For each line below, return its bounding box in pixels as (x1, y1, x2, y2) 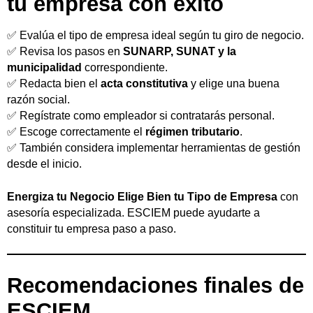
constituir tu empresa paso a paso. (7, 223, 176, 235)
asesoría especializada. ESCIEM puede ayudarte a (7, 207, 260, 219)
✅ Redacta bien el (7, 78, 101, 90)
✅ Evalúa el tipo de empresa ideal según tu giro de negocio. (7, 29, 304, 42)
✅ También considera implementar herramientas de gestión (7, 142, 300, 154)
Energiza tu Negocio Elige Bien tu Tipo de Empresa (7, 191, 277, 203)
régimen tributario (145, 126, 240, 138)
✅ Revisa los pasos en (7, 45, 123, 58)
